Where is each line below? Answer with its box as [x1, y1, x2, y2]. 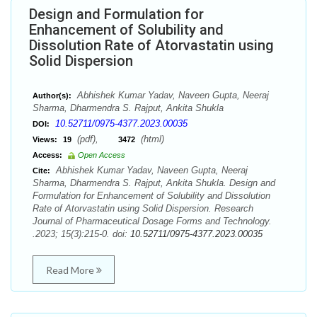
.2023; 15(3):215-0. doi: [33, 229, 130, 239]
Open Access [78, 151, 125, 159]
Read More [45, 264, 96, 276]
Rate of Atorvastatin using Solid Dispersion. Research [33, 203, 253, 214]
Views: [33, 135, 57, 144]
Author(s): [33, 91, 71, 100]
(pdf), [74, 134, 118, 144]
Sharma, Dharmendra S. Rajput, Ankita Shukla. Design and [33, 178, 275, 188]
